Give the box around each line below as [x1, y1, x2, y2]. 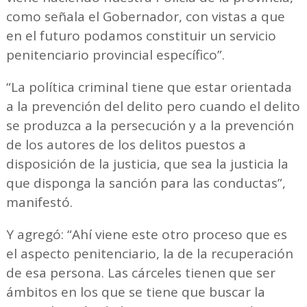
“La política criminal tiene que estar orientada [5, 78, 292, 97]
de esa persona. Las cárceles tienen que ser [5, 264, 275, 282]
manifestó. [5, 193, 73, 212]
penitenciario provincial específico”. [5, 46, 225, 64]
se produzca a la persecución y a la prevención [5, 116, 294, 135]
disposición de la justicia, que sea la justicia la [5, 155, 288, 173]
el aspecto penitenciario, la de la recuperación [5, 245, 293, 263]
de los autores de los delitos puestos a [5, 136, 246, 154]
